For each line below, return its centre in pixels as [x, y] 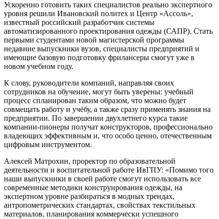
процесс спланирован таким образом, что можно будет [95, 100]
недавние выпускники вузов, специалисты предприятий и [102, 48]
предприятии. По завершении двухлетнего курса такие [96, 118]
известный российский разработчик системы [79, 22]
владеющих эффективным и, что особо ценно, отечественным [108, 135]
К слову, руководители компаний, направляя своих [89, 83]
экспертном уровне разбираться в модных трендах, [89, 196]
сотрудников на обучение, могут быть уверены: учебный [99, 91]
